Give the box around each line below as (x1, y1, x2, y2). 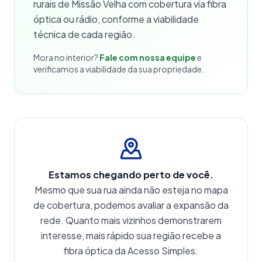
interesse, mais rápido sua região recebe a (41, 229, 221, 242)
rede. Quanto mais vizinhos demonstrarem (40, 214, 222, 226)
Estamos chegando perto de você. (49, 168, 213, 181)
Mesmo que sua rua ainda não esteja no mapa (34, 184, 228, 196)
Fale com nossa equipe (99, 52, 196, 63)
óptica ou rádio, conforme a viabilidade (33, 13, 199, 25)
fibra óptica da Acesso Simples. (64, 244, 198, 257)
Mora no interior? (33, 52, 99, 63)
